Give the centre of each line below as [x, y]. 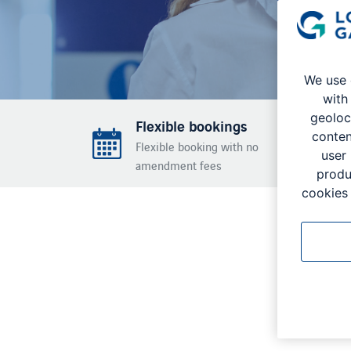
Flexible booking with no [197, 146]
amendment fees [179, 165]
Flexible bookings [192, 125]
